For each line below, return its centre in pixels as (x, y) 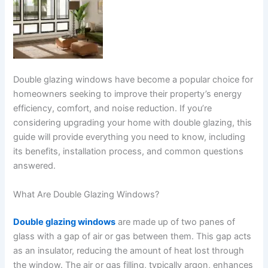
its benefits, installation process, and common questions (129, 152)
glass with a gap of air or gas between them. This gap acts (133, 236)
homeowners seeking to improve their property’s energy (128, 94)
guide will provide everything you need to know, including (130, 137)
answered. (35, 166)
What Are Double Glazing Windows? (86, 194)
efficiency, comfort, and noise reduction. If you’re (113, 109)
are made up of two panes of (176, 222)
